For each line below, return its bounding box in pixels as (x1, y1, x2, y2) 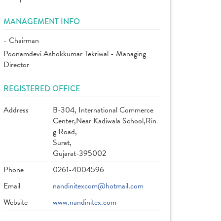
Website (3, 196, 28, 208)
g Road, (53, 126, 77, 138)
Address (3, 104, 29, 116)
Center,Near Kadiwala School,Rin (53, 115, 156, 127)
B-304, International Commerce (53, 104, 153, 116)
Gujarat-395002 (53, 147, 106, 159)
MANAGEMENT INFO (3, 16, 80, 27)
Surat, (53, 137, 72, 148)
